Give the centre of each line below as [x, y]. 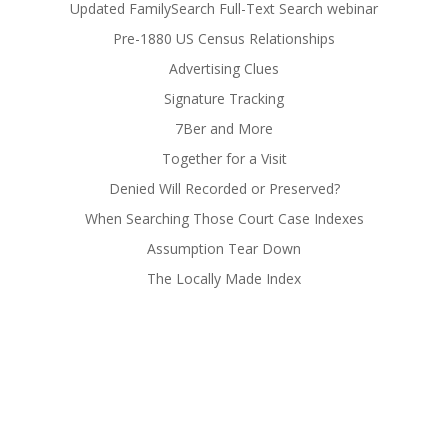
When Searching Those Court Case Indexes [224, 219]
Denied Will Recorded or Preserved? [224, 189]
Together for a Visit [224, 159]
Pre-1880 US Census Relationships [224, 39]
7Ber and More [224, 129]
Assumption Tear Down [224, 249]
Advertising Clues [224, 69]
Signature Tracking [224, 99]
